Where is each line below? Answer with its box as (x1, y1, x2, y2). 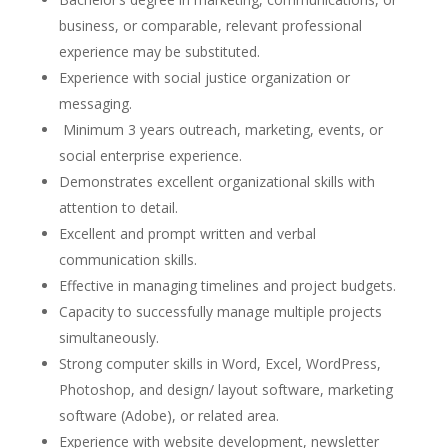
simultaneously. (58, 328, 159, 347)
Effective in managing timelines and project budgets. (58, 276, 396, 295)
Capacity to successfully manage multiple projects (58, 302, 382, 321)
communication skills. (58, 250, 197, 269)
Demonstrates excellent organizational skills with (58, 172, 375, 191)
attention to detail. (58, 198, 178, 217)
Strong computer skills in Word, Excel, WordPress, (58, 354, 381, 373)
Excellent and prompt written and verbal (58, 224, 316, 243)
